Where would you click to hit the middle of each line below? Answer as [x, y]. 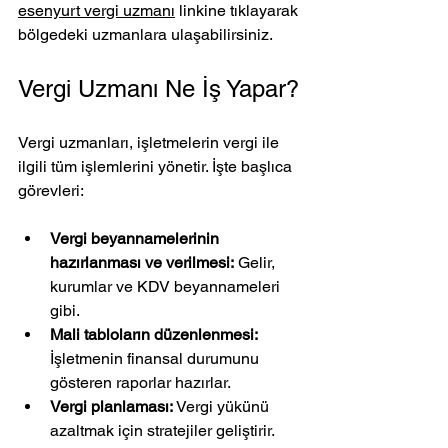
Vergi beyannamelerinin [136, 238]
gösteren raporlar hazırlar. [140, 382]
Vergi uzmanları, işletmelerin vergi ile [150, 142]
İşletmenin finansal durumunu [156, 358]
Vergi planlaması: [111, 406]
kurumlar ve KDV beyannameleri [167, 286]
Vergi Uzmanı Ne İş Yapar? [158, 88]
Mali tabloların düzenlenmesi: [154, 334]
